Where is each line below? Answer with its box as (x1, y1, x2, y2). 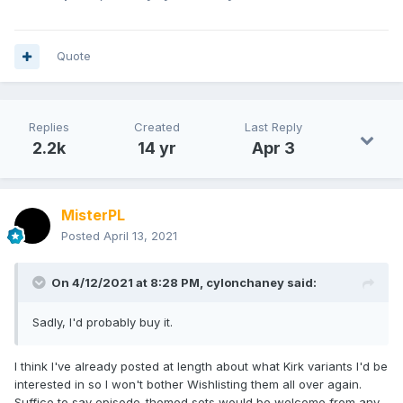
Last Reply (245, 120, 302, 135)
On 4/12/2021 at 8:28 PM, (51, 275, 206, 291)
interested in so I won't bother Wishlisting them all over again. (14, 377, 362, 392)
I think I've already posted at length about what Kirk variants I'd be (14, 359, 388, 374)
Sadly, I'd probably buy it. (32, 315, 173, 330)
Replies (29, 120, 69, 135)
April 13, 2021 (103, 228, 177, 244)
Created (134, 120, 180, 135)
